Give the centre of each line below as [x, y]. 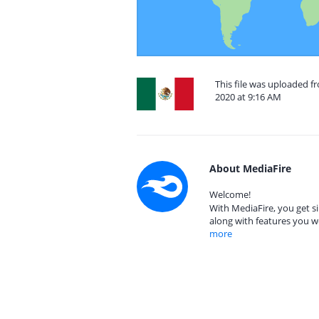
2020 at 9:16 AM [248, 97]
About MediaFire [250, 168]
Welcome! [230, 194]
